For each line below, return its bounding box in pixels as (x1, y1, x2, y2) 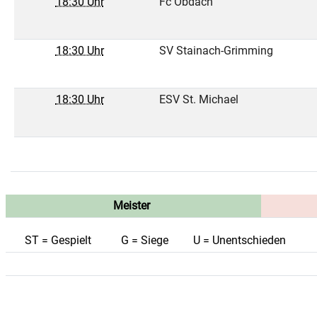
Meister (113, 199, 150, 212)
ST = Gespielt (24, 234, 91, 247)
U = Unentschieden (192, 234, 286, 247)
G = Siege (120, 234, 168, 247)
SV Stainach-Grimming (158, 44, 273, 57)
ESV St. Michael (158, 93, 238, 106)
